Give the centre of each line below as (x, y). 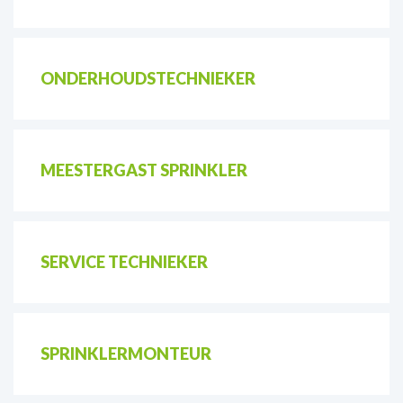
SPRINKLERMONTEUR (126, 353)
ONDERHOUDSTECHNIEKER (148, 78)
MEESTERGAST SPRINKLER (144, 170)
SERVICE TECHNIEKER (124, 261)
